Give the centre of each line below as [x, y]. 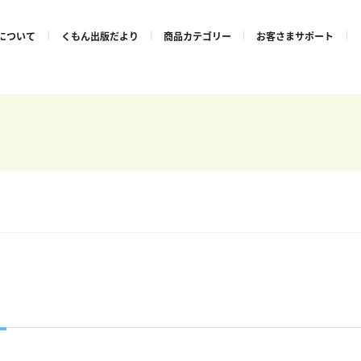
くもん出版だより [100, 35]
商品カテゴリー [197, 35]
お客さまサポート [295, 35]
